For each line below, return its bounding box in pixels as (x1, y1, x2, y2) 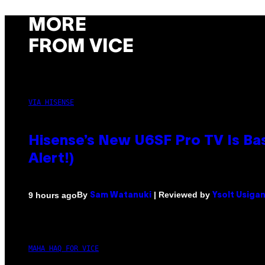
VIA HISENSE (28, 98, 74, 107)
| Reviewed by (151, 190, 212, 200)
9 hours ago (28, 190, 77, 200)
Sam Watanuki (90, 192, 151, 200)
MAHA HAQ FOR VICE (28, 244, 99, 253)
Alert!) (28, 153, 74, 166)
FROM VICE (28, 38, 134, 56)
